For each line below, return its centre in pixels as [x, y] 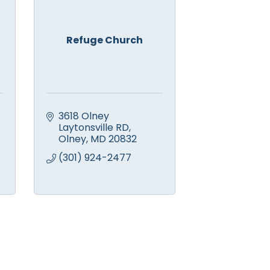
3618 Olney [84, 116]
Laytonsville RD [94, 128]
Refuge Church [105, 40]
